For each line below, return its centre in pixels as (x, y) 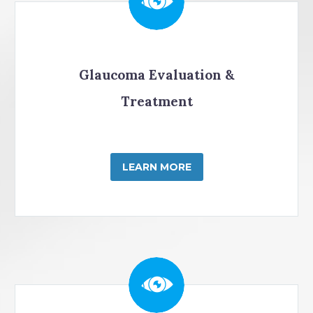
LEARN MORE (156, 167)
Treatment (156, 102)
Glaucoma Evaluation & (156, 75)
